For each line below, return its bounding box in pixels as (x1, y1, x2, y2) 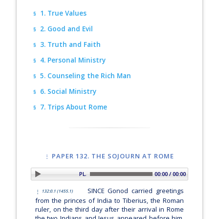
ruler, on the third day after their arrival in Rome (35, 205, 184, 214)
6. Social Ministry (36, 87, 96, 96)
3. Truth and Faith (36, 40, 101, 49)
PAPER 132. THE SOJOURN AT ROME (52, 152, 175, 160)
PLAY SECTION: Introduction (66, 170, 140, 177)
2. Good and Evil (36, 24, 93, 33)
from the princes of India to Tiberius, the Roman (35, 196, 184, 205)
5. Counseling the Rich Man (36, 71, 131, 80)
